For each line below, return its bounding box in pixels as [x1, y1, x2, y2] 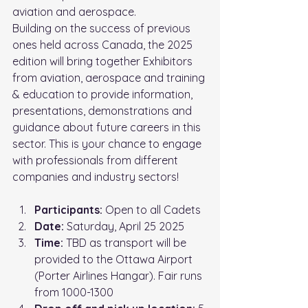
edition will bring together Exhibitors [12, 54, 195, 69]
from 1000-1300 [34, 285, 116, 300]
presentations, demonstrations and [12, 104, 192, 118]
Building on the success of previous [12, 21, 193, 36]
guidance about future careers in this [12, 120, 203, 135]
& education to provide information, [12, 87, 195, 102]
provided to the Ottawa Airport [34, 252, 195, 267]
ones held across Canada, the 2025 [12, 38, 192, 52]
